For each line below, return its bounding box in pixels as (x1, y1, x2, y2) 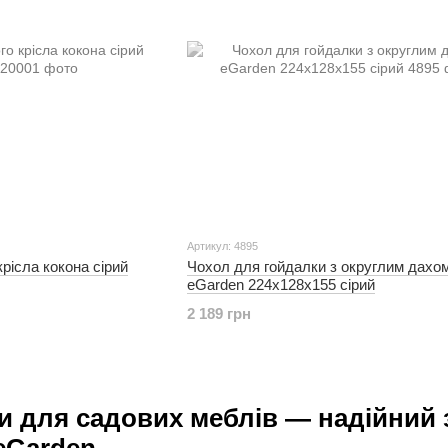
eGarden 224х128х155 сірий (186, 275, 375, 293)
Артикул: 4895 (186, 239, 258, 252)
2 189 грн (186, 304, 251, 322)
